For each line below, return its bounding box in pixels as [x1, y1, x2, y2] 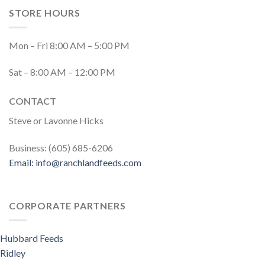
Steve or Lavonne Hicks [9, 115, 104, 127]
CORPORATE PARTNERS [9, 200, 126, 212]
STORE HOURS [9, 7, 80, 19]
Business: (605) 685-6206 [9, 142, 113, 154]
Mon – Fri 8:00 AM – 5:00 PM [9, 39, 130, 51]
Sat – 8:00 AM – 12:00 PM [9, 66, 115, 78]
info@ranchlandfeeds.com [35, 157, 141, 169]
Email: [9, 157, 35, 169]
